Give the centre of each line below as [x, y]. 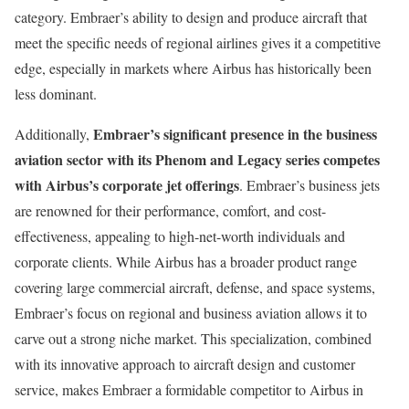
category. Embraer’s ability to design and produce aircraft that [191, 17]
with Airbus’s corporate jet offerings [127, 185]
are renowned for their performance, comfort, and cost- [170, 211]
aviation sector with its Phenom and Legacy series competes [197, 160]
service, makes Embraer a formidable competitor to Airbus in [189, 390]
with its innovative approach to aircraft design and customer [185, 364]
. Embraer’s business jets [309, 185]
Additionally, [54, 134]
